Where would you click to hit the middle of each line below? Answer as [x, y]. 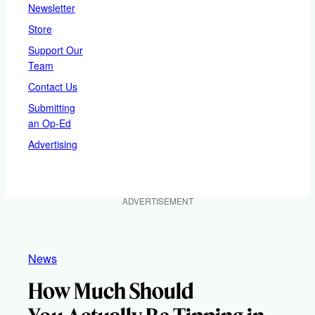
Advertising [53, 144]
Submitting [52, 107]
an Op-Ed [50, 123]
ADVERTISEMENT [157, 200]
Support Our [56, 50]
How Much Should [111, 291]
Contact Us [53, 86]
